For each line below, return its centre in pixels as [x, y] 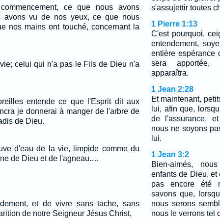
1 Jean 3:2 [170, 154]
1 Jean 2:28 [172, 89]
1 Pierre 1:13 [174, 24]
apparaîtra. [170, 73]
